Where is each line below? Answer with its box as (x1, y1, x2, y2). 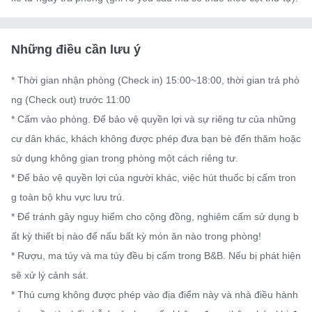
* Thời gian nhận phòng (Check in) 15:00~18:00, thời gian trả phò (11, 74, 299, 86)
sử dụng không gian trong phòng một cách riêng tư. (11, 152, 238, 164)
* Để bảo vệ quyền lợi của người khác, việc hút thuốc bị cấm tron (11, 171, 296, 183)
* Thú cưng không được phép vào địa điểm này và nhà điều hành (11, 288, 298, 300)
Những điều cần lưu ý (11, 42, 141, 56)
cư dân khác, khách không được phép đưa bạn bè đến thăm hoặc (11, 132, 301, 144)
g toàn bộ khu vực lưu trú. (11, 191, 125, 203)
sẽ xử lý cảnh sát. (11, 269, 88, 281)
